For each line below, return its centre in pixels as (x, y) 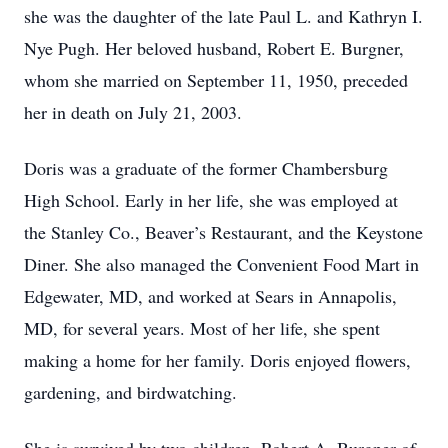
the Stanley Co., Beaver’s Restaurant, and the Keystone (223, 232)
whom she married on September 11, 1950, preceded (216, 80)
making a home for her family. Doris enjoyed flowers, (217, 360)
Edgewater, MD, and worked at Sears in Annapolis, (210, 296)
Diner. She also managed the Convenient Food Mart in (221, 264)
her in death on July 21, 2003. (133, 112)
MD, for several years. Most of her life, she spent (202, 328)
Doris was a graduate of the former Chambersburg (206, 168)
